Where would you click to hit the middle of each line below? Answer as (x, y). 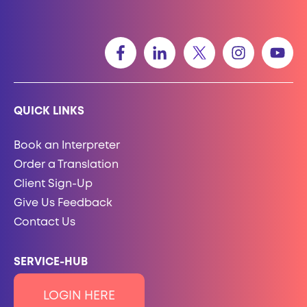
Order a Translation (66, 165)
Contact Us (45, 223)
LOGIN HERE (79, 296)
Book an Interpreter (67, 146)
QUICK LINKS (49, 112)
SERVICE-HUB (51, 262)
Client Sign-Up (53, 184)
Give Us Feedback (63, 204)
